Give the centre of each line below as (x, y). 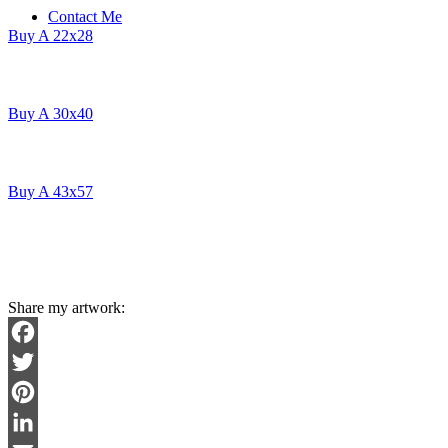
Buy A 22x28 (50, 35)
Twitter (30, 391)
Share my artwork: (66, 307)
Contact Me (85, 17)
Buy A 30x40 (50, 113)
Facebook (39, 361)
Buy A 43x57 (50, 191)
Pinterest (35, 421)
